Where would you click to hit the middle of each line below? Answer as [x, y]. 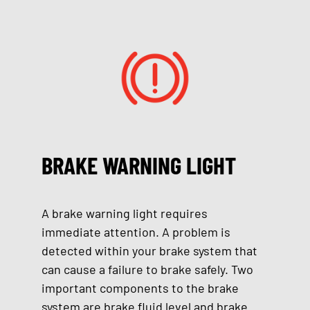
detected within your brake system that [149, 250]
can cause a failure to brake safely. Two [147, 269]
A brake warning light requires [125, 213]
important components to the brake [140, 288]
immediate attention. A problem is [136, 232]
